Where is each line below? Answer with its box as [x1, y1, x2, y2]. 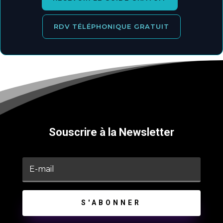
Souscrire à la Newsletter [48, 126, 174, 139]
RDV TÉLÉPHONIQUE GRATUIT [54, 22, 169, 31]
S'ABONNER [81, 199, 142, 207]
